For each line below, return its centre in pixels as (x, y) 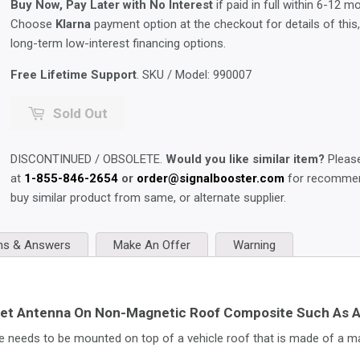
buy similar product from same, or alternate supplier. (148, 198)
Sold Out (80, 113)
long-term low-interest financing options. (118, 43)
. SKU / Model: (175, 75)
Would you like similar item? (245, 159)
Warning (254, 245)
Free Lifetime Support (74, 75)
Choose (33, 24)
